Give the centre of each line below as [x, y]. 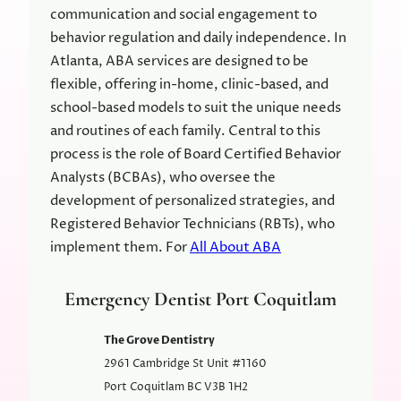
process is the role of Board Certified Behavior [196, 155]
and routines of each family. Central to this [185, 132]
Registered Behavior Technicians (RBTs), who [192, 225]
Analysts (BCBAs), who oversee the [163, 178]
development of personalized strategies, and [192, 201]
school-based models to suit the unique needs [196, 108]
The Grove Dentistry [160, 340]
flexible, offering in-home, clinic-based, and [189, 85]
